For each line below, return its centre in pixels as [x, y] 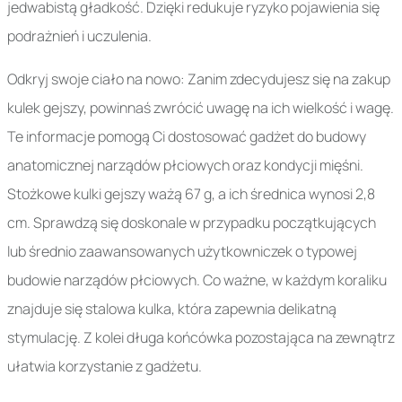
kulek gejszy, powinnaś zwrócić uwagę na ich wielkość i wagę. [201, 108]
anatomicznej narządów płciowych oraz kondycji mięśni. [185, 166]
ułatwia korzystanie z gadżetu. [105, 367]
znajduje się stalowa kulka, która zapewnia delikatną [172, 309]
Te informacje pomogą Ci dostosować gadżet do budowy [187, 137]
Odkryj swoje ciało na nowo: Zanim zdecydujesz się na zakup [199, 79]
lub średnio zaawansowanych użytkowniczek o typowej [182, 252]
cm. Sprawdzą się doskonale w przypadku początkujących [192, 223]
